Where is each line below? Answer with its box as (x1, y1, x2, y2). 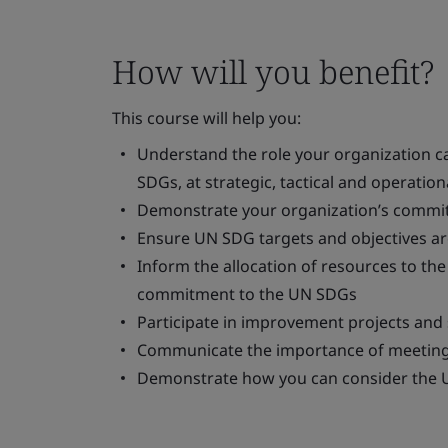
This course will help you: (112, 107, 301, 129)
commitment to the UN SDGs (137, 283, 357, 305)
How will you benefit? (112, 50, 434, 93)
